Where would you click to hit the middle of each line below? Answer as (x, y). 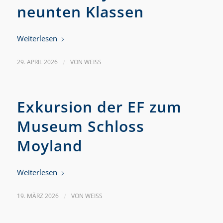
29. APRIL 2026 (37, 62)
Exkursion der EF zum (99, 107)
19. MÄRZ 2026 (38, 196)
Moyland (50, 146)
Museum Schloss (80, 126)
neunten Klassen (80, 12)
